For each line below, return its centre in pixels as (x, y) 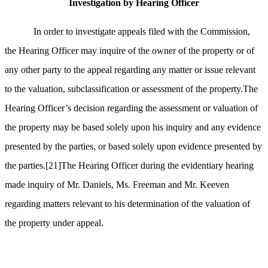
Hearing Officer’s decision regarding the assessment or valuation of (131, 108)
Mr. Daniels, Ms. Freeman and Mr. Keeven (148, 185)
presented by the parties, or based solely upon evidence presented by (133, 147)
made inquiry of (36, 185)
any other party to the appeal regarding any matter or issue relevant (130, 70)
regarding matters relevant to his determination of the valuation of (127, 204)
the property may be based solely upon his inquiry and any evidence (133, 127)
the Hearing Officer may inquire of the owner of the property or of (130, 51)
